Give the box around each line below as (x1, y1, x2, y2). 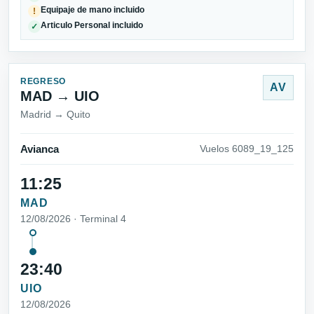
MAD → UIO (20, 88, 100, 104)
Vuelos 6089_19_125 (200, 143, 294, 154)
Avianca (20, 143, 59, 155)
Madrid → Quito (20, 109, 90, 121)
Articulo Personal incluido (41, 21, 144, 30)
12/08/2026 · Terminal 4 (20, 212, 126, 224)
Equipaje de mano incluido (41, 5, 145, 14)
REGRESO (20, 76, 67, 87)
